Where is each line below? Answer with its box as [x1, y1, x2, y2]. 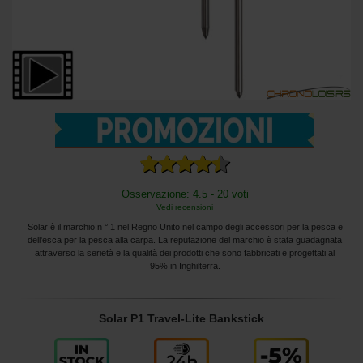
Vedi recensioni [156, 202, 213, 211]
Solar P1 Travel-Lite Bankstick [99, 311, 264, 325]
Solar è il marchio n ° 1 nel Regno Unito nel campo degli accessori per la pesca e [27, 221, 343, 232]
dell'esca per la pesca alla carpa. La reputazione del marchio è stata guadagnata [28, 234, 342, 245]
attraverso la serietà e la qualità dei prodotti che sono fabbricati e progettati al [35, 247, 335, 258]
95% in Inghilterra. [149, 260, 220, 271]
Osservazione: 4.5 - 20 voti [121, 187, 249, 200]
